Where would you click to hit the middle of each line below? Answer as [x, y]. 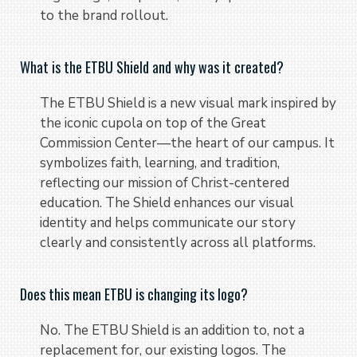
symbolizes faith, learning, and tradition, [160, 163]
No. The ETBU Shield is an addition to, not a [172, 330]
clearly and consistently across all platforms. [178, 242]
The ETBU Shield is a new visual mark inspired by [188, 103]
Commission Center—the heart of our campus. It [187, 143]
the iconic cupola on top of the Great [153, 123]
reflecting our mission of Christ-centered [165, 182]
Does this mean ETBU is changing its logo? [134, 294]
